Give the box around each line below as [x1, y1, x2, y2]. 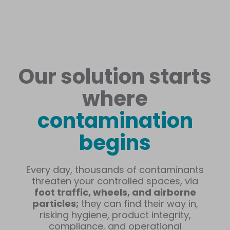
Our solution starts [18, 62, 212, 91]
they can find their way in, [78, 197, 198, 210]
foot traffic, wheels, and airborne [34, 186, 196, 199]
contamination [37, 106, 193, 135]
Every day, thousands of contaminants [26, 163, 204, 176]
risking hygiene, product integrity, [39, 208, 191, 221]
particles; [32, 197, 79, 210]
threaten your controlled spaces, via [32, 175, 198, 187]
